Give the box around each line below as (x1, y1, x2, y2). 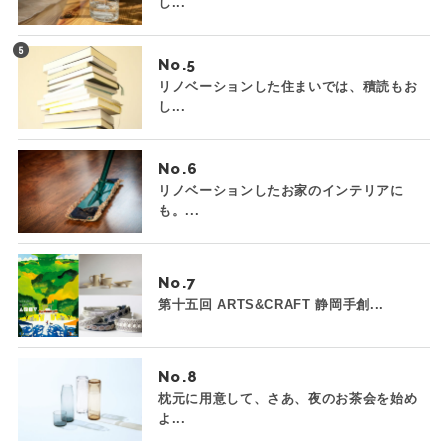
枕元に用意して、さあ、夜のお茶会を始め (157, 391, 418, 406)
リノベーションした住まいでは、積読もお (157, 79, 418, 94)
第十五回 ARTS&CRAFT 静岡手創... (157, 297, 384, 312)
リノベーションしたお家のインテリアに (157, 183, 404, 198)
